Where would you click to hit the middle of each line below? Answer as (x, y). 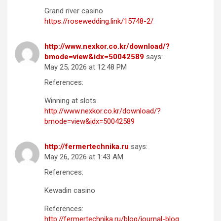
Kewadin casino (70, 190)
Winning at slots (70, 100)
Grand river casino (74, 11)
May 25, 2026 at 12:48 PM (86, 67)
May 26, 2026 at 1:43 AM (84, 157)
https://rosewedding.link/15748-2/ (99, 21)
